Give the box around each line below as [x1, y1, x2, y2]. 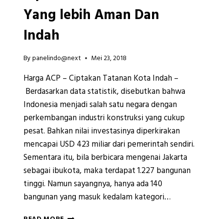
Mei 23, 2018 [91, 53, 127, 64]
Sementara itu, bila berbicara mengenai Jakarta [23, 151, 187, 164]
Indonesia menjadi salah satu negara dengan [23, 98, 177, 111]
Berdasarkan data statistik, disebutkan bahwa [23, 85, 185, 98]
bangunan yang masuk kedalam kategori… [23, 190, 171, 204]
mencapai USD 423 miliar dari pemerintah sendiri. [23, 137, 195, 151]
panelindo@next [32, 53, 82, 64]
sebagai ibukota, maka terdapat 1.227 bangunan [23, 164, 191, 177]
